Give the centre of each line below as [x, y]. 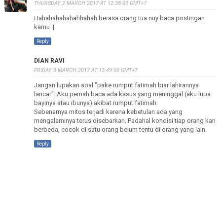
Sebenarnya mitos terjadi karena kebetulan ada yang [108, 112]
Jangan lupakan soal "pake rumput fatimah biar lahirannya [116, 85]
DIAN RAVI [49, 61]
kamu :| [44, 27]
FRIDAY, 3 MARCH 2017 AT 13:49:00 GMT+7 [86, 70]
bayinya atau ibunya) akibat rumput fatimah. [96, 103]
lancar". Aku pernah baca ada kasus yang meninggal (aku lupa [122, 94]
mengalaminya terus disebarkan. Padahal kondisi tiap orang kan [125, 121]
